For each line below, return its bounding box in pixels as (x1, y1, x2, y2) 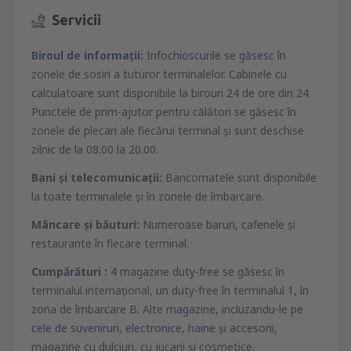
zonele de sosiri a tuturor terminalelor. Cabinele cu (31, 67, 287, 82)
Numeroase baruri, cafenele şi (139, 217, 295, 233)
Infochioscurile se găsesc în (143, 48, 286, 63)
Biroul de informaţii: (31, 48, 143, 63)
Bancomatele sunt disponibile (162, 170, 317, 186)
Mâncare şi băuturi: (31, 217, 139, 233)
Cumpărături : (31, 264, 110, 280)
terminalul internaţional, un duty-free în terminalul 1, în (31, 283, 309, 299)
